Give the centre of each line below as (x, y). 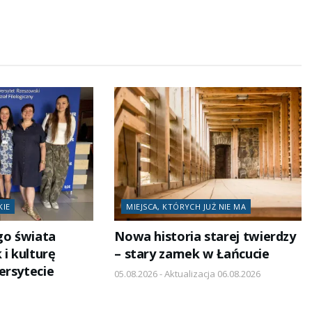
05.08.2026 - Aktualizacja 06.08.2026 (188, 274)
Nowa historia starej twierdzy (205, 236)
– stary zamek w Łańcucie (192, 254)
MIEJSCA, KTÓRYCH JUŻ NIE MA (186, 207)
